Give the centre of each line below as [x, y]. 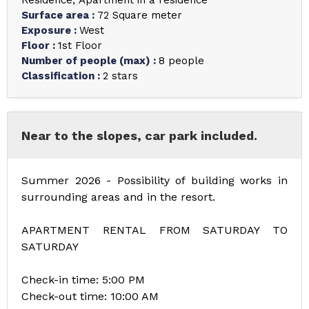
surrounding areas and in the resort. [118, 197]
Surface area [57, 15]
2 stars [120, 76]
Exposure [48, 30]
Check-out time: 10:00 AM [90, 296]
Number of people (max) [87, 61]
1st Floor [80, 46]
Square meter [147, 15]
